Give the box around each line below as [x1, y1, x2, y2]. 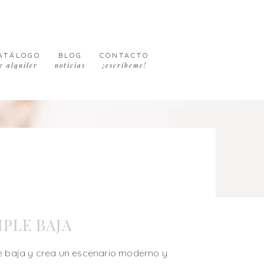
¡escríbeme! [102, 61, 147, 70]
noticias [55, 61, 86, 70]
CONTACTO [100, 51, 150, 60]
